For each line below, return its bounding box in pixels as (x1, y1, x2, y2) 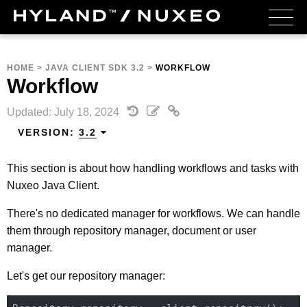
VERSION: (18, 127, 79, 138)
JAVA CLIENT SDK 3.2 (45, 63, 145, 73)
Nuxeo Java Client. (7, 179, 99, 191)
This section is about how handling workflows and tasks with (7, 162, 299, 174)
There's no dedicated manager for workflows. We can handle (7, 207, 300, 219)
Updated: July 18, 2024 (7, 106, 122, 118)
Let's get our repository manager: (7, 269, 165, 282)
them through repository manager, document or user (7, 224, 256, 236)
